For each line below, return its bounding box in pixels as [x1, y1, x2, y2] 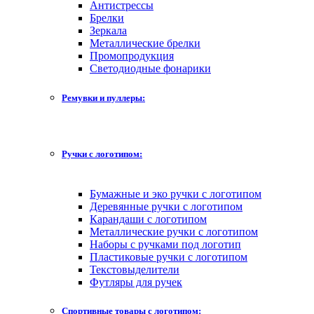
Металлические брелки [90, 37, 200, 50]
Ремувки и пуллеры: [62, 92, 145, 103]
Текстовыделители [90, 264, 179, 276]
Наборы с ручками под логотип [90, 238, 241, 251]
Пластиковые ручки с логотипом [90, 251, 247, 264]
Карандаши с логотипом [90, 213, 207, 226]
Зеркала [90, 25, 127, 37]
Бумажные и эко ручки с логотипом [90, 188, 261, 200]
